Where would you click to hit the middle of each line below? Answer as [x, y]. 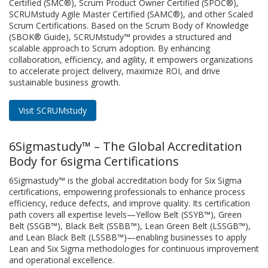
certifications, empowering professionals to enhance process [127, 191]
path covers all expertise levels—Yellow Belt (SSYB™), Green [125, 214]
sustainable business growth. [65, 82]
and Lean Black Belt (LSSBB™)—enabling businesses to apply [128, 237]
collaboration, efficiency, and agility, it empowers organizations [131, 59]
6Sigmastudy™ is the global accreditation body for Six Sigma [125, 180]
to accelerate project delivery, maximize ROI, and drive [115, 71]
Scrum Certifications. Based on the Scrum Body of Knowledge [129, 25]
